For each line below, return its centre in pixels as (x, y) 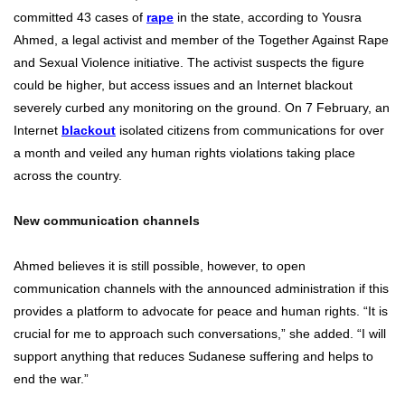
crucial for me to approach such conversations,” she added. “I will (200, 334)
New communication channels (107, 221)
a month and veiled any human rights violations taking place (184, 153)
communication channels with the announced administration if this (201, 289)
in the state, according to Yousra (268, 18)
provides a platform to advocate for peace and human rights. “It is (201, 311)
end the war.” (51, 379)
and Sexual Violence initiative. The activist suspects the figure (189, 63)
